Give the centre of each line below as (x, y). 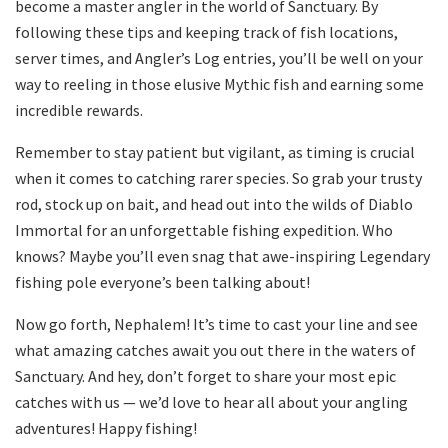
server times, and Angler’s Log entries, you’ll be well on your (219, 57)
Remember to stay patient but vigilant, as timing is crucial (215, 151)
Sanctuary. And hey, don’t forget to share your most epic (205, 375)
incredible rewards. (79, 109)
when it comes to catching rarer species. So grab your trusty (218, 177)
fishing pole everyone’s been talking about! (162, 281)
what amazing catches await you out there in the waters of (215, 349)
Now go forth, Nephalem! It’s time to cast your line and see (216, 323)
